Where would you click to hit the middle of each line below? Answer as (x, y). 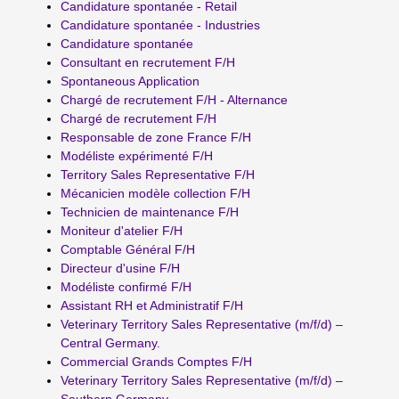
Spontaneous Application (130, 81)
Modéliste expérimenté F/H (137, 155)
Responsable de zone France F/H (156, 137)
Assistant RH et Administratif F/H (152, 305)
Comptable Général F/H (128, 249)
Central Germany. (110, 342)
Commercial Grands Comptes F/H (156, 361)
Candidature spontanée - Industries (160, 24)
